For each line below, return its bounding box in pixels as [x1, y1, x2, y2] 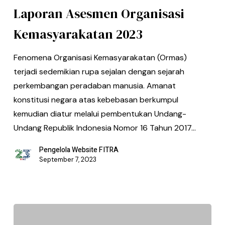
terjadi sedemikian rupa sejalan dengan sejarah [13, 66, 184, 77]
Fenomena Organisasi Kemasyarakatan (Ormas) [13, 52, 187, 63]
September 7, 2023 [39, 155, 96, 164]
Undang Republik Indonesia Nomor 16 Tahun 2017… [13, 123, 196, 134]
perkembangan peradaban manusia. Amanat [13, 80, 176, 91]
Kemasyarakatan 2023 [13, 25, 143, 44]
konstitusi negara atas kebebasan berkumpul [13, 94, 178, 105]
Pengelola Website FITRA [39, 145, 119, 156]
